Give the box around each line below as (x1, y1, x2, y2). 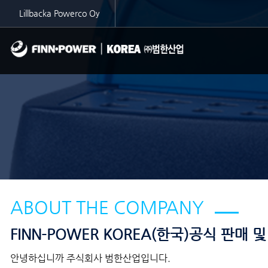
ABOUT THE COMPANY (10, 197, 204, 218)
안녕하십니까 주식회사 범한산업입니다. (10, 252, 170, 264)
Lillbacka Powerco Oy (19, 8, 100, 18)
